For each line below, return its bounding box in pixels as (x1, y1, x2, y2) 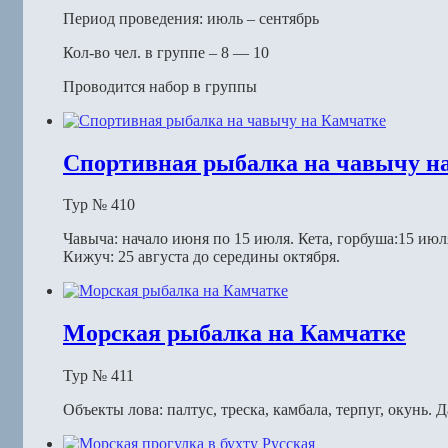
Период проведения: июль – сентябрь (63, 9, 319, 27)
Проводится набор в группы (63, 77, 257, 95)
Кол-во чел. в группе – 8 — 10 (63, 43, 269, 61)
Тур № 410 (63, 196, 135, 214)
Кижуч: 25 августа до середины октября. (63, 248, 340, 266)
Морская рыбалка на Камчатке (63, 320, 406, 347)
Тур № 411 (63, 367, 134, 385)
